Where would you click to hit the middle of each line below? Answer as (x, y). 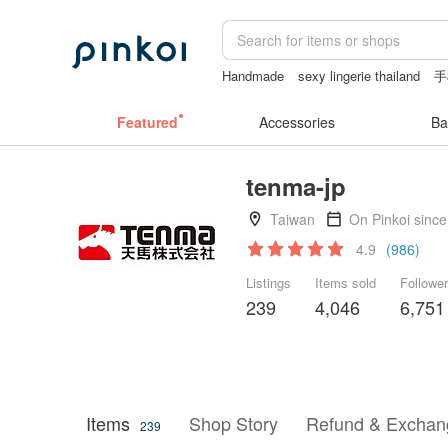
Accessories (297, 122)
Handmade (253, 75)
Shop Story (233, 423)
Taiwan (292, 219)
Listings (268, 282)
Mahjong (247, 95)
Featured (147, 122)
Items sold (345, 282)
